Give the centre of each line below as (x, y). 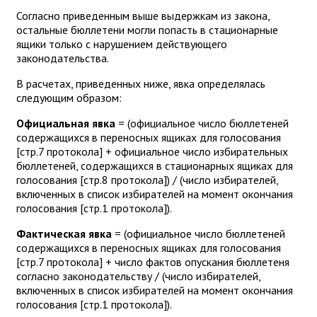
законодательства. (64, 58)
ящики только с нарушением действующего (122, 44)
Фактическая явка (64, 233)
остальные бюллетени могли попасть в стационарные (147, 29)
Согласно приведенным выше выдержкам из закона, (143, 15)
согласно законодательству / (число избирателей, (138, 276)
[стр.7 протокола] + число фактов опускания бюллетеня (153, 261)
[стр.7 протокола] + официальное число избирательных (152, 151)
